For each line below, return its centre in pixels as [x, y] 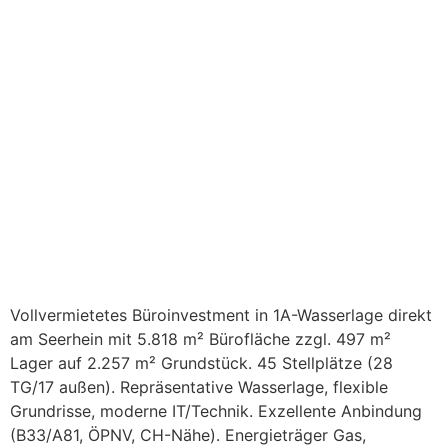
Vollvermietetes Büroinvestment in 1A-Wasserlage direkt [221, 314]
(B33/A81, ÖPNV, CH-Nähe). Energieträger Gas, [188, 434]
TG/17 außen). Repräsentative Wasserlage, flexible [199, 386]
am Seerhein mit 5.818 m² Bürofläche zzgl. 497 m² [200, 338]
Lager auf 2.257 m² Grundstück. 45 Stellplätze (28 [201, 362]
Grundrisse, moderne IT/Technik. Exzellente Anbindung [216, 410]
